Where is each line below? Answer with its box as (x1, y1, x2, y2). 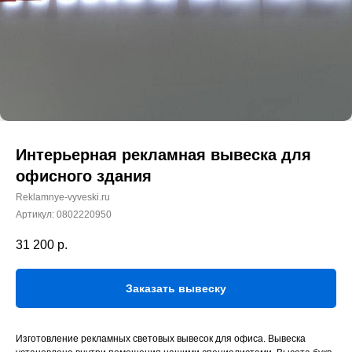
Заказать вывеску (126, 282, 226, 295)
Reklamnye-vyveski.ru (16, 192, 110, 203)
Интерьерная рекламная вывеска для (16, 146, 311, 163)
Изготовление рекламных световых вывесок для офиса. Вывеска (16, 333, 306, 345)
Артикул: (16, 209, 57, 220)
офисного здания (16, 167, 152, 185)
